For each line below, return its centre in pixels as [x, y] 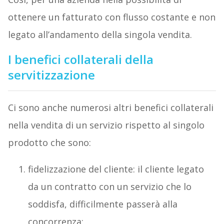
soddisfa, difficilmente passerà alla [102, 204]
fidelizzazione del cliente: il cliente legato [116, 169]
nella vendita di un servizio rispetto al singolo [106, 125]
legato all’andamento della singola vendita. [100, 34]
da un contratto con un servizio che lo [109, 186]
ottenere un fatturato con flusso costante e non [111, 17]
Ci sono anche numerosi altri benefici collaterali [110, 107]
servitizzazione [51, 74]
